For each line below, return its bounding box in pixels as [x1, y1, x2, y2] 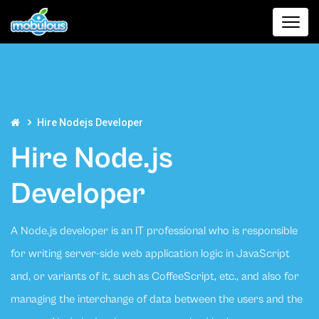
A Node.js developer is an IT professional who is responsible [11, 224, 298, 238]
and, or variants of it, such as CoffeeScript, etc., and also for [11, 270, 299, 283]
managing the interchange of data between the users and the [11, 293, 303, 306]
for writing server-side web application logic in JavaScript [11, 247, 290, 261]
